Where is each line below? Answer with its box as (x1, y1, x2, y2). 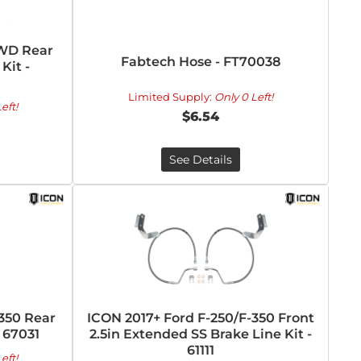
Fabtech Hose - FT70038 (121, 54, 281, 69)
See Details (169, 152, 233, 167)
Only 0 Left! (214, 90, 274, 103)
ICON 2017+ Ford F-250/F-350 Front (87, 310, 315, 326)
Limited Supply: (128, 90, 215, 103)
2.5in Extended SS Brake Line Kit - (89, 326, 313, 342)
